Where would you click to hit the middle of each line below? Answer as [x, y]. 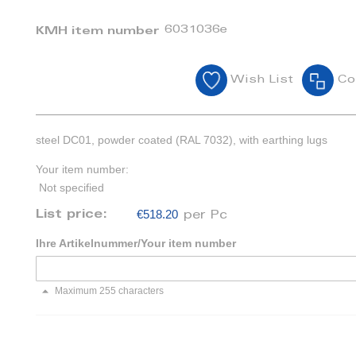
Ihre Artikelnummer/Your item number [136, 244]
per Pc [206, 216]
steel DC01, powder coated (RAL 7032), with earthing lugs [182, 140]
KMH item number [98, 32]
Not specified [72, 188]
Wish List [261, 80]
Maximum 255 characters [110, 291]
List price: [74, 215]
